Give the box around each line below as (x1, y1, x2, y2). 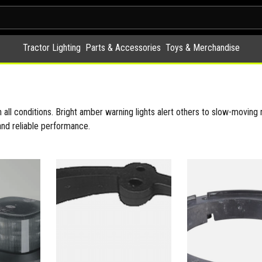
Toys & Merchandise (165, 42, 240, 53)
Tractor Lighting (22, 42, 81, 53)
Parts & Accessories (85, 42, 161, 53)
